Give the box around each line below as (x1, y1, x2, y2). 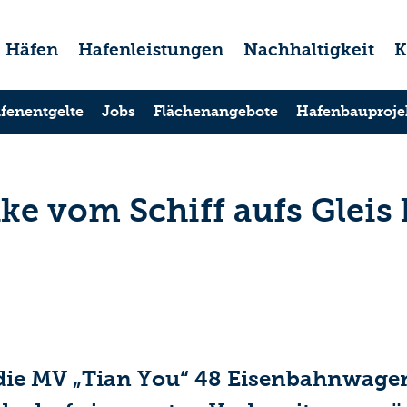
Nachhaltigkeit (243, 39, 375, 60)
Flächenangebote (153, 103, 278, 120)
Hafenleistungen (78, 39, 224, 60)
